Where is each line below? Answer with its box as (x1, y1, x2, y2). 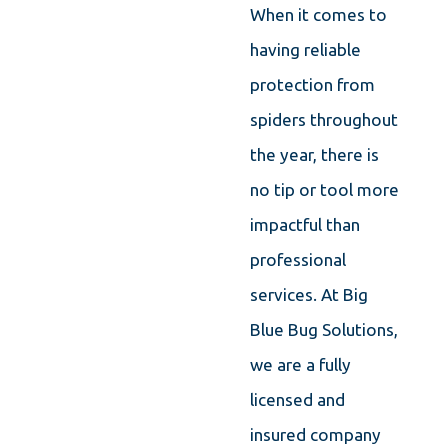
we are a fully (249, 355, 351, 375)
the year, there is (249, 145, 379, 165)
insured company (249, 425, 381, 445)
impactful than (249, 215, 360, 235)
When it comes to (249, 5, 387, 25)
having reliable (249, 40, 361, 60)
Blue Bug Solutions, (249, 320, 398, 340)
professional (249, 250, 346, 270)
